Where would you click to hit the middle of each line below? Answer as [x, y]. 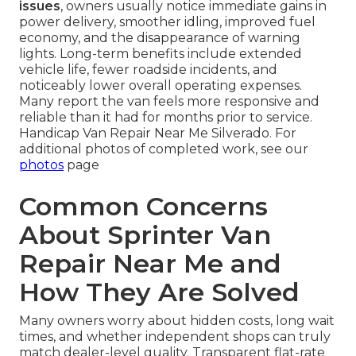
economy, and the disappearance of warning [160, 38]
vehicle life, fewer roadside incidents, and [148, 70]
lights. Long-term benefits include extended [161, 54]
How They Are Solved [159, 292]
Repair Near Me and [150, 264]
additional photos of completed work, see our [164, 149]
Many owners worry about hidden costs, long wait [177, 321]
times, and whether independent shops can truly [175, 337]
